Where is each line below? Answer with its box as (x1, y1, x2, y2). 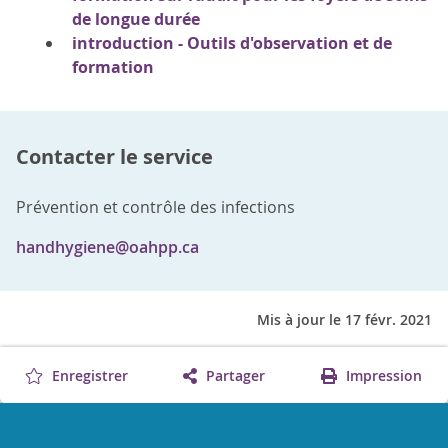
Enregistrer (48, 365, 129, 385)
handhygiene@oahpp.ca (16, 235, 199, 258)
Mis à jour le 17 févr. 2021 (257, 309, 432, 329)
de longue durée (72, 7, 200, 30)
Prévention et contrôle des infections (16, 195, 295, 218)
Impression (341, 365, 422, 385)
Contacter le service (16, 142, 213, 170)
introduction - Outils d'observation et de (72, 31, 392, 54)
